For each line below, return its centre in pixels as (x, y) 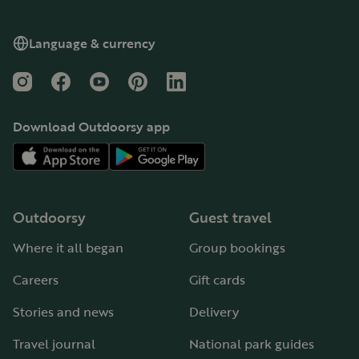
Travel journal (54, 343)
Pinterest (154, 81)
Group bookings (237, 247)
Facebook (80, 81)
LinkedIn (192, 81)
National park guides (252, 343)
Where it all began (68, 247)
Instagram (42, 81)
